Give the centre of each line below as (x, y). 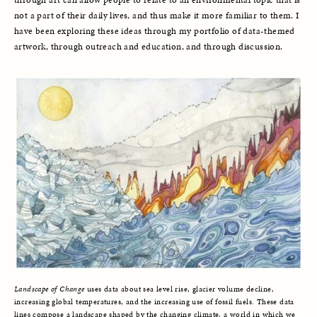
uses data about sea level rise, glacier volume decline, (180, 289)
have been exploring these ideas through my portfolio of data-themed (155, 31)
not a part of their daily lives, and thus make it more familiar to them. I (157, 16)
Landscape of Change (51, 289)
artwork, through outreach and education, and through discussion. (149, 47)
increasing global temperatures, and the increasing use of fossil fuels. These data (154, 301)
